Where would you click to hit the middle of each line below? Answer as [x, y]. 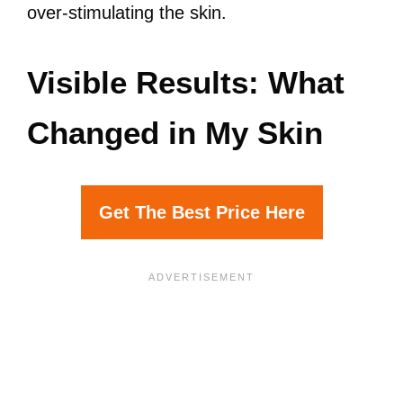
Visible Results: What [186, 82]
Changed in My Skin [175, 133]
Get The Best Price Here [201, 212]
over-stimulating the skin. [127, 13]
